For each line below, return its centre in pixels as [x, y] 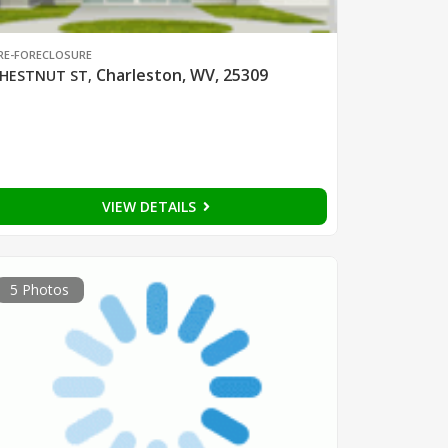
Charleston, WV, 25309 [181, 74]
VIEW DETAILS [150, 206]
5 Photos [39, 289]
